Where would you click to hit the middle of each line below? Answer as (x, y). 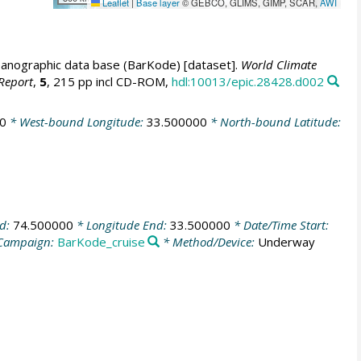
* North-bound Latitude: (274, 121)
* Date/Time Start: (279, 225)
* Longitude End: (121, 225)
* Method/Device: (209, 242)
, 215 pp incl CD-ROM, (109, 81)
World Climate (278, 64)
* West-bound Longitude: (76, 121)
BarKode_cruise (101, 242)
